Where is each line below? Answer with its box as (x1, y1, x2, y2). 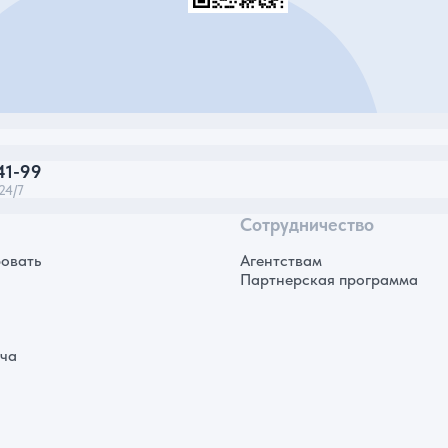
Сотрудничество (240, 214, 374, 236)
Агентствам (240, 251, 322, 271)
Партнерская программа (240, 270, 418, 290)
